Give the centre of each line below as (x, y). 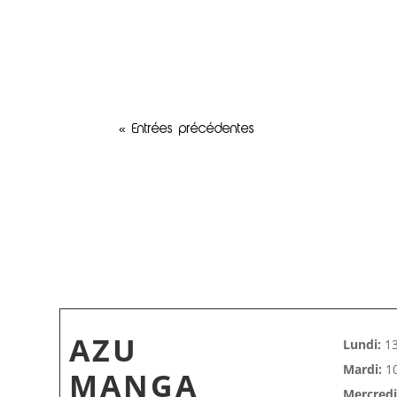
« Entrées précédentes (187, 130)
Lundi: (362, 345)
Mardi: (362, 370)
